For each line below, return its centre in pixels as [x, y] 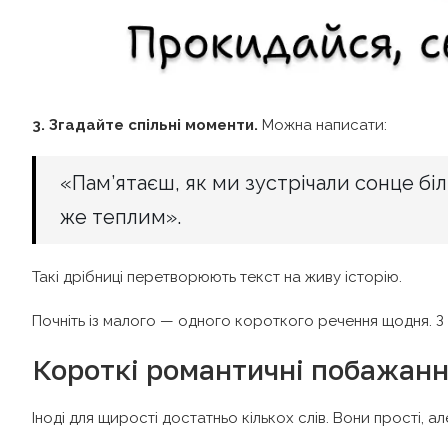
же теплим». [120, 216]
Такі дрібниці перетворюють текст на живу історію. [217, 276]
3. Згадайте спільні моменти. [145, 124]
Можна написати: [322, 124]
